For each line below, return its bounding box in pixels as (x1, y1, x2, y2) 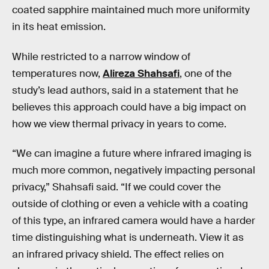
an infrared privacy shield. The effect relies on (12, 248, 224, 261)
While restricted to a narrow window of (12, 50, 190, 63)
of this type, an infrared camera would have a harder (12, 214, 255, 228)
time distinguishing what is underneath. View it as (12, 231, 244, 244)
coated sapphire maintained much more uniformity (12, 3, 250, 16)
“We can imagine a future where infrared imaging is (12, 147, 252, 160)
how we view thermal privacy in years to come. (12, 117, 226, 130)
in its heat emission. (12, 20, 106, 33)
